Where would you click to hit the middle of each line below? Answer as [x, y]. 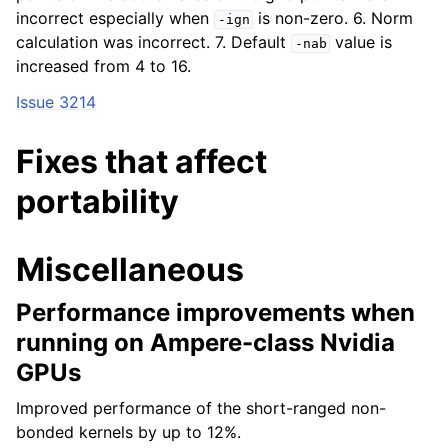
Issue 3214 [56, 102]
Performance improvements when [215, 312]
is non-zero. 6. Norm [333, 18]
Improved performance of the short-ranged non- [201, 408]
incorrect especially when [115, 18]
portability [97, 201]
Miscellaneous [130, 269]
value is [361, 42]
